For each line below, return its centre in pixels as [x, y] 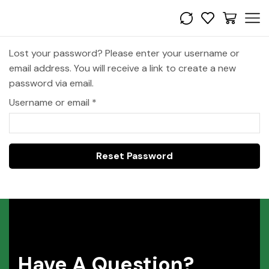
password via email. [51, 83]
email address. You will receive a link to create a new [122, 68]
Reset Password [134, 156]
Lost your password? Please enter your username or [124, 53]
